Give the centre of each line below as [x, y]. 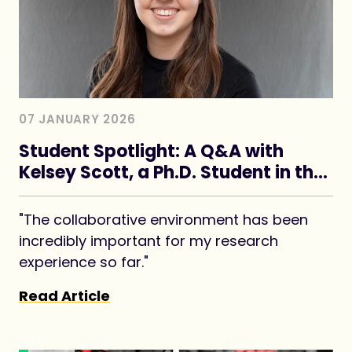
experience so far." [84, 262]
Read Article [64, 296]
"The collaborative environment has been [163, 220]
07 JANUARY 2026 [77, 119]
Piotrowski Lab [82, 194]
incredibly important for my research [148, 241]
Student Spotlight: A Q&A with [151, 152]
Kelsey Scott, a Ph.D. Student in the [171, 173]
